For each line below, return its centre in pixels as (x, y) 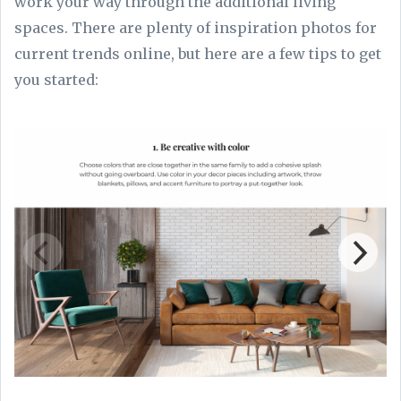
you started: (58, 79)
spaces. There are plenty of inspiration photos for (196, 27)
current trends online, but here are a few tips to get (198, 53)
